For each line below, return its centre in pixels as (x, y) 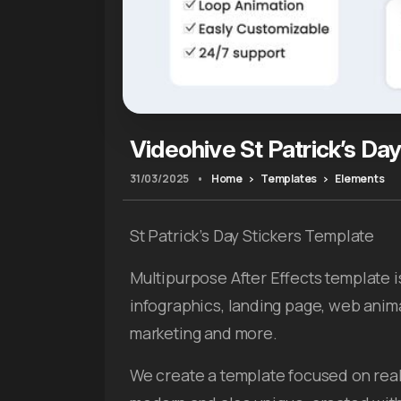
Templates (289, 179)
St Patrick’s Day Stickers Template (252, 236)
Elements (360, 179)
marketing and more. (204, 333)
